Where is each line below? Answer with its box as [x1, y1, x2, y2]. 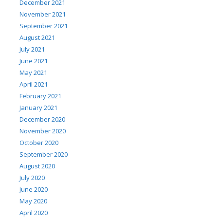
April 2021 [19, 80, 48, 89]
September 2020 [19, 150, 68, 159]
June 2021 [19, 56, 48, 66]
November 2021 [19, 10, 66, 19]
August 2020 [19, 162, 55, 171]
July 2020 [19, 173, 45, 182]
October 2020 [19, 138, 58, 147]
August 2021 [19, 33, 55, 42]
